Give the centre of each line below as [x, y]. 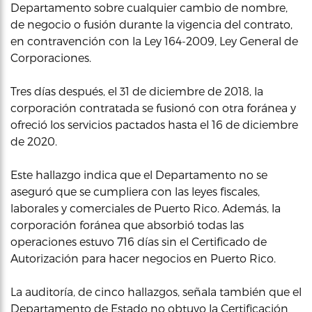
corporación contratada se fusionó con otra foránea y [153, 108]
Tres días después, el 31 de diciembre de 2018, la [137, 91]
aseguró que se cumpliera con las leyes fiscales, [135, 191]
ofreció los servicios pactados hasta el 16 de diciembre [154, 124]
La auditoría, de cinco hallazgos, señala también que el [156, 291]
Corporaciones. [51, 57]
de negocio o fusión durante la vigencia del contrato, [151, 24]
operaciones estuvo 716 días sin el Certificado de [139, 241]
